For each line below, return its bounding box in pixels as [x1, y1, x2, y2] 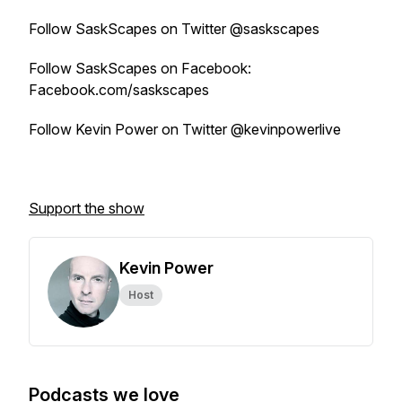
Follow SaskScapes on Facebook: [29, 59, 251, 77]
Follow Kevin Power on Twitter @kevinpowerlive [29, 120, 341, 138]
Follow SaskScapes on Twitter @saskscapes [29, 20, 319, 38]
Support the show [29, 199, 144, 217]
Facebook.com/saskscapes [29, 81, 209, 99]
